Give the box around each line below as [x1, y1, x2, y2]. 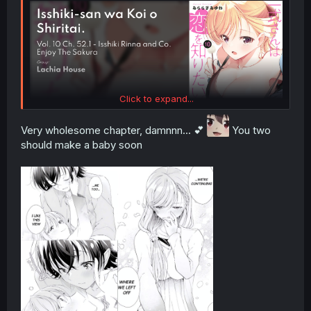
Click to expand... [119, 92, 194, 104]
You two [229, 124, 271, 137]
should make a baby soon [21, 138, 142, 152]
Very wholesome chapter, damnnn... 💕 [21, 124, 207, 137]
